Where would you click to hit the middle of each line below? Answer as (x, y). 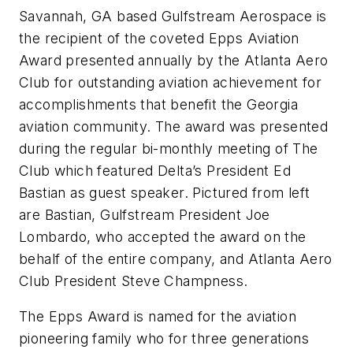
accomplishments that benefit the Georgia (158, 104)
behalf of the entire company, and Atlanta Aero (176, 258)
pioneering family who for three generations (164, 339)
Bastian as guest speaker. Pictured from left (165, 192)
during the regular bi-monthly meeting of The (169, 148)
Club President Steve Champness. (134, 281)
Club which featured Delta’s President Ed (155, 170)
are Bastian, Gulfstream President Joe (145, 214)
